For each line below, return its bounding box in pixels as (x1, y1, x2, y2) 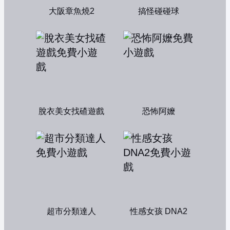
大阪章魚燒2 (48, 7, 94, 15)
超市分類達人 (47, 207, 96, 216)
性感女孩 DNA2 (130, 207, 187, 216)
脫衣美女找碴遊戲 (39, 107, 104, 116)
